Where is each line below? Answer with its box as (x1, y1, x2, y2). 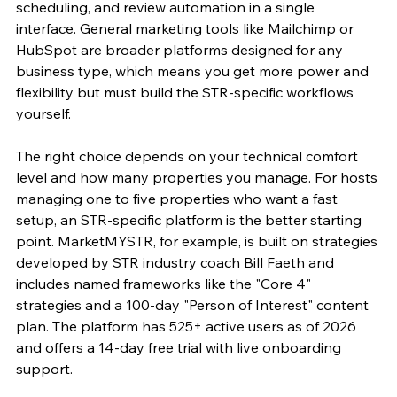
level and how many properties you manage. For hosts (16, 167, 381, 186)
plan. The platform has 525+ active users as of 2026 (16, 316, 360, 335)
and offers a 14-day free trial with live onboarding (16, 338, 345, 356)
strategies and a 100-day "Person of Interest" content (16, 295, 372, 314)
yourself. (16, 104, 71, 122)
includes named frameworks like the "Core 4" (16, 274, 315, 292)
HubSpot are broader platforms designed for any (16, 40, 346, 58)
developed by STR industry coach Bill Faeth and (16, 253, 338, 271)
